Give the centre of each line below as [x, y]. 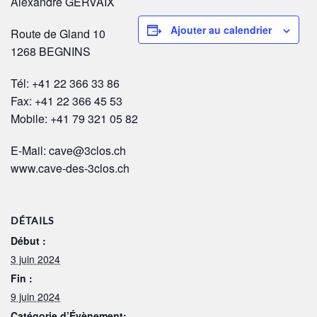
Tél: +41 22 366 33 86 [65, 83]
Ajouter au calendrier [221, 30]
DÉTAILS [32, 220]
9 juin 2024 [35, 296]
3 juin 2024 [35, 259]
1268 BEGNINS [51, 51]
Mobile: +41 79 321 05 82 [74, 119]
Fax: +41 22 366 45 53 [67, 101]
